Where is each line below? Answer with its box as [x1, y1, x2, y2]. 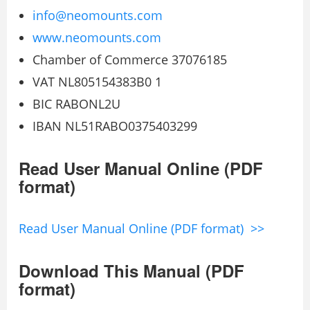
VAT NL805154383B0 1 [33, 73, 162, 90]
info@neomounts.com [33, 6, 163, 24]
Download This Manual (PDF [19, 258, 244, 282]
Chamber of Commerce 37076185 [33, 51, 227, 68]
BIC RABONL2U [33, 95, 120, 112]
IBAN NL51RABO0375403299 [33, 117, 197, 134]
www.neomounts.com [33, 28, 161, 46]
